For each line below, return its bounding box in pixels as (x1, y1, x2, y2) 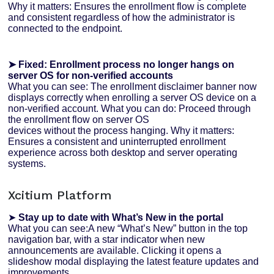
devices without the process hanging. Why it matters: (8, 125, 235, 136)
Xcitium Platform (8, 188, 112, 203)
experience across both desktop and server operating (8, 147, 238, 158)
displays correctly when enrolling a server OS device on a (8, 92, 257, 103)
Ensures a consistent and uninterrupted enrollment (8, 136, 226, 147)
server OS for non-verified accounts (8, 70, 174, 81)
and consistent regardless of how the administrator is (8, 12, 235, 23)
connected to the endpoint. (8, 23, 123, 34)
